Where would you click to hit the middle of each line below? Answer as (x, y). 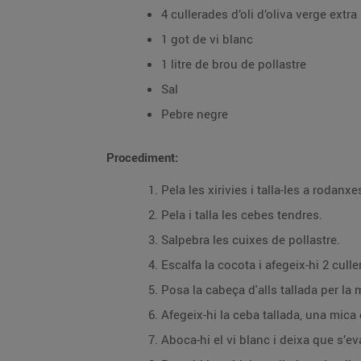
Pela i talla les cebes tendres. (242, 214)
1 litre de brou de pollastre (234, 64)
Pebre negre (195, 114)
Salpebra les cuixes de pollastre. (251, 239)
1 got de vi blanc (207, 39)
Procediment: (142, 157)
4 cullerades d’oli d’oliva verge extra (259, 14)
